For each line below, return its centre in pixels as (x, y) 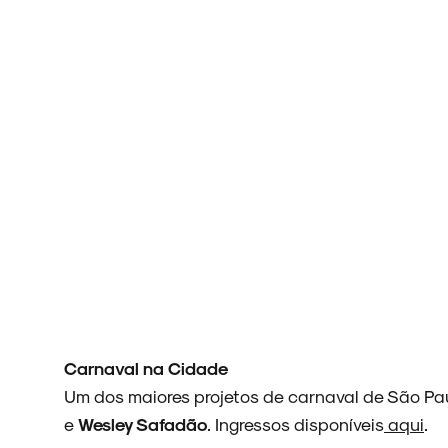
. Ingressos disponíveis (295, 423)
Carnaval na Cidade (146, 367)
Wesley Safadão (142, 423)
